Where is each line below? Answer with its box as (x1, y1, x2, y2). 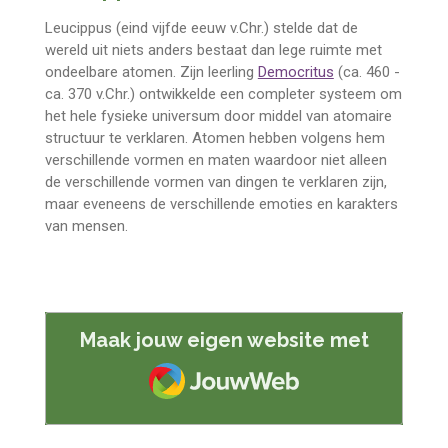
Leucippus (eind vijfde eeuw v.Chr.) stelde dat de (44, 19, 358, 38)
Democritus (257, 63, 334, 82)
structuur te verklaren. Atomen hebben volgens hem (44, 129, 385, 148)
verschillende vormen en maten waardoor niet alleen (44, 151, 387, 170)
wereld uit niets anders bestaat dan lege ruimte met (44, 41, 382, 60)
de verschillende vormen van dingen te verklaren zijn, (44, 173, 387, 192)
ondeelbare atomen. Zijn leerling (44, 63, 258, 82)
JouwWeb (148, 351, 245, 376)
